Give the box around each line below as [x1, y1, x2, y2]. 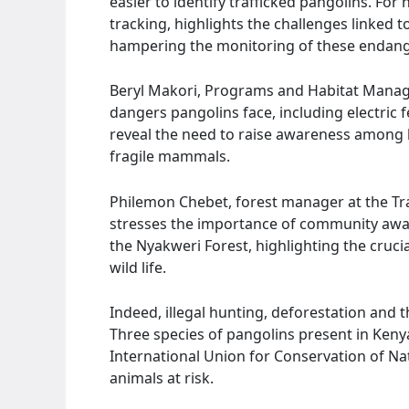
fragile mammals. [110, 146, 230, 167]
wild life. [110, 257, 166, 278]
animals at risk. [110, 368, 214, 389]
